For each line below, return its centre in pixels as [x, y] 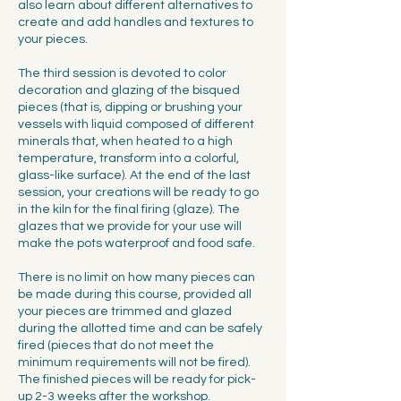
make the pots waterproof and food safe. [137, 243]
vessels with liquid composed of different [136, 124]
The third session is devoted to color [122, 73]
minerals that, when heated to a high [125, 141]
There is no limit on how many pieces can [137, 277]
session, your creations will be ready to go [138, 192]
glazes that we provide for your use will [130, 226]
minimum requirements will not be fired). [134, 363]
